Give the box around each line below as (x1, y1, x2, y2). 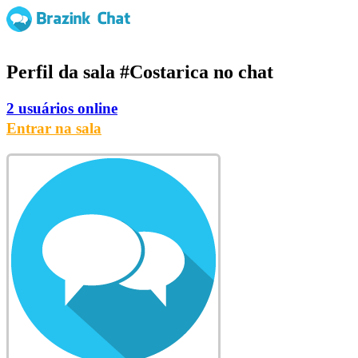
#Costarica (120, 61, 209, 82)
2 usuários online (6, 99, 117, 117)
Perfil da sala (6, 61, 120, 82)
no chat (209, 61, 273, 82)
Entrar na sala (6, 119, 101, 137)
